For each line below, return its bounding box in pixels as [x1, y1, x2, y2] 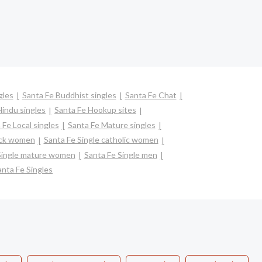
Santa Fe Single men [84, 149, 157, 160]
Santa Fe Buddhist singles [22, 90, 116, 100]
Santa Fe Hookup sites [54, 105, 136, 115]
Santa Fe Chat [125, 90, 177, 100]
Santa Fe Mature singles [67, 119, 156, 130]
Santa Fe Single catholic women [43, 135, 158, 145]
